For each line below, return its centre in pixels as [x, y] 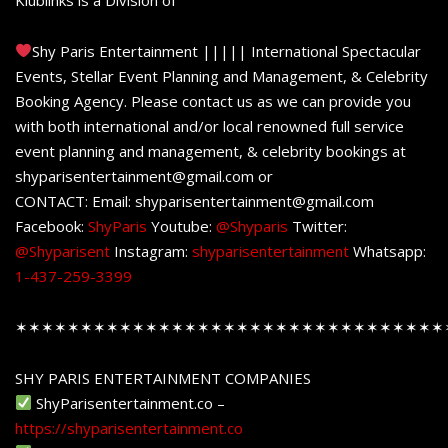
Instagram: [153, 250]
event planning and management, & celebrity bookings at [210, 150]
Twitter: [319, 225]
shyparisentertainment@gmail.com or [144, 175]
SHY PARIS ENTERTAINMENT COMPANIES [163, 377]
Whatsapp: [389, 250]
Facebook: [51, 225]
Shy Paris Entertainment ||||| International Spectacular [227, 50]
